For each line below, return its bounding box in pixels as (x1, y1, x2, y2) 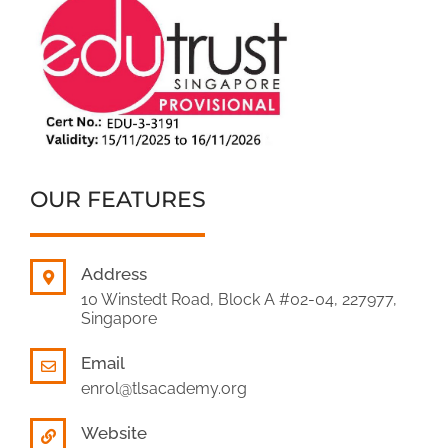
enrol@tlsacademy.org (81, 379, 247, 399)
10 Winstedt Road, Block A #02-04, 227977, (81, 290, 397, 310)
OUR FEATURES (30, 186, 206, 214)
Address (81, 264, 147, 285)
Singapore (81, 309, 157, 329)
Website (81, 423, 147, 444)
